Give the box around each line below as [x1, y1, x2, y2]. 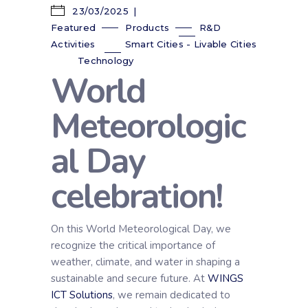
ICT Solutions [51, 288, 113, 302]
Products [125, 22, 170, 33]
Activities [51, 38, 96, 49]
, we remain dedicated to [113, 288, 230, 302]
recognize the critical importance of [51, 239, 215, 252]
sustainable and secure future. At [51, 272, 208, 285]
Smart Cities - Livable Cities [124, 38, 257, 49]
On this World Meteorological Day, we [51, 222, 231, 236]
